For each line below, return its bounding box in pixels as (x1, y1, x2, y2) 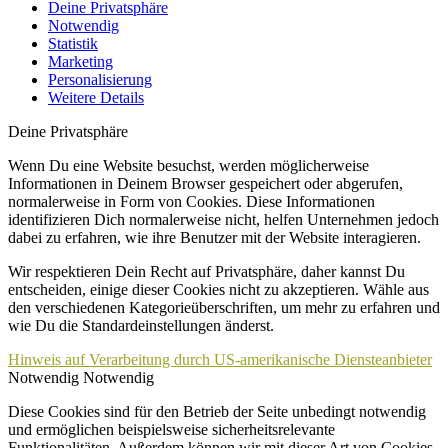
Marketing (48, 52, 113, 70)
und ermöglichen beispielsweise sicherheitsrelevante (8, 420, 335, 438)
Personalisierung (48, 70, 152, 88)
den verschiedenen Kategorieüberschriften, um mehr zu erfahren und (8, 298, 440, 316)
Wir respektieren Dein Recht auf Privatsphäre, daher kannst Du (8, 262, 405, 280)
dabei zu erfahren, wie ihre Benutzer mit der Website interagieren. (8, 228, 421, 246)
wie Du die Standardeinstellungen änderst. (8, 316, 274, 334)
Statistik (48, 34, 98, 52)
